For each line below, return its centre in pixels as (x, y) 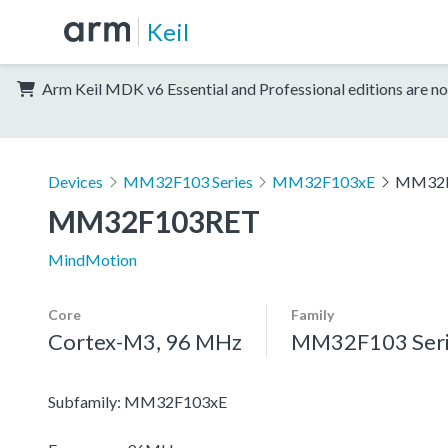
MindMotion (92, 259)
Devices (75, 181)
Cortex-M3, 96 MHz (145, 341)
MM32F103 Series (187, 181)
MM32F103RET (154, 220)
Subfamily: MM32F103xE (137, 401)
